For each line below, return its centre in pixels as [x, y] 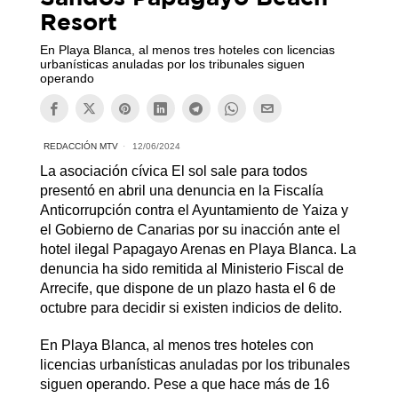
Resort [78, 22]
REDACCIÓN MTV [80, 147]
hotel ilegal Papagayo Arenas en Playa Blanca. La [198, 250]
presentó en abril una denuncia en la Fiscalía [181, 191]
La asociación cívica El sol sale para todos [173, 171]
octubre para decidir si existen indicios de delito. [191, 308]
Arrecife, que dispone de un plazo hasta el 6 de [187, 289]
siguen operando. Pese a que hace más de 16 [184, 385]
